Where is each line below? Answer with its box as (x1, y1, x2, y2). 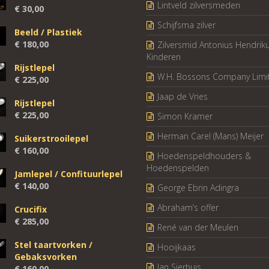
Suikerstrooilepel (14, 132, 88, 144)
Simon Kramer (157, 110, 213, 122)
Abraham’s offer (157, 201, 219, 213)
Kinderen (147, 50, 181, 62)
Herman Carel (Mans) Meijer (157, 130, 264, 142)
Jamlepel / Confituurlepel (14, 168, 122, 180)
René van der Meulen (157, 221, 238, 233)
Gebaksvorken (14, 250, 77, 262)
